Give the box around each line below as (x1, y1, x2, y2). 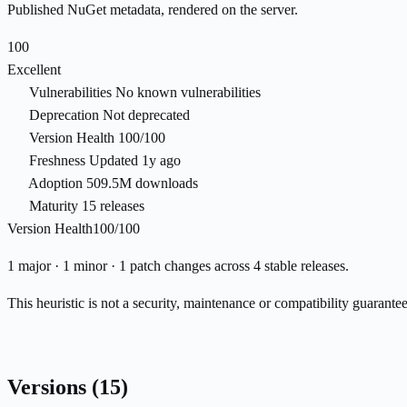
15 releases (82, 198, 144, 214)
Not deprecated (103, 107, 190, 124)
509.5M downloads (86, 175, 198, 192)
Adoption (28, 175, 83, 192)
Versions (7, 375, 92, 400)
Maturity (29, 198, 78, 214)
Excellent (7, 62, 61, 78)
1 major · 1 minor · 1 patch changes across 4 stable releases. (7, 258, 349, 274)
